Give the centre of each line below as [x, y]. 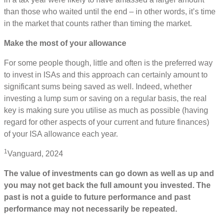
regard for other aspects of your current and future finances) [107, 122]
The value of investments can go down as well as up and [109, 174]
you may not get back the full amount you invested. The [107, 185]
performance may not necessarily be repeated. [91, 209]
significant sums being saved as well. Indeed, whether [98, 87]
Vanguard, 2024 [36, 154]
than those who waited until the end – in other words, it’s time [110, 12]
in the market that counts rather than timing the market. [99, 24]
